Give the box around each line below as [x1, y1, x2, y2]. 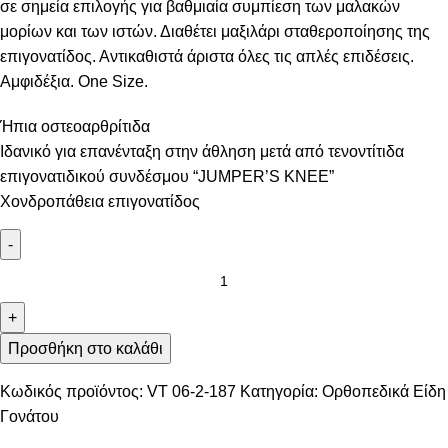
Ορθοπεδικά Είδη [322, 383, 446, 401]
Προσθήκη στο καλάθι [8, 340, 163, 358]
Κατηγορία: [240, 383, 318, 401]
